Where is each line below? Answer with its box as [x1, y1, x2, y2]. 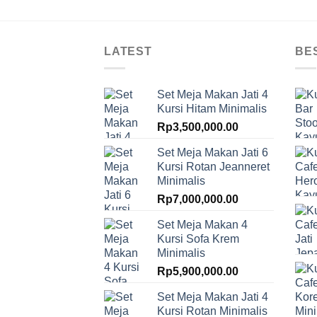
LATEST [104, 45, 152, 57]
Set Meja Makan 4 [157, 219, 248, 231]
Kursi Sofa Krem [157, 233, 239, 246]
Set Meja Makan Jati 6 [157, 146, 268, 159]
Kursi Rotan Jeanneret [157, 161, 270, 173]
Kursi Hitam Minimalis [157, 103, 267, 115]
